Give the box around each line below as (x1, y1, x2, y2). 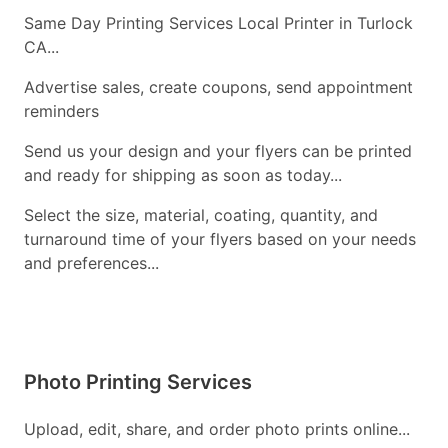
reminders (24, 101, 99, 122)
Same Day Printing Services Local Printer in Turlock (24, 13, 413, 34)
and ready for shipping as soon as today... (24, 165, 342, 186)
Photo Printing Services (24, 370, 252, 395)
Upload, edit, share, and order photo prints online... (24, 419, 410, 440)
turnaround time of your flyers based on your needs (24, 229, 416, 250)
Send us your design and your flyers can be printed (24, 141, 412, 162)
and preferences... (24, 253, 159, 274)
